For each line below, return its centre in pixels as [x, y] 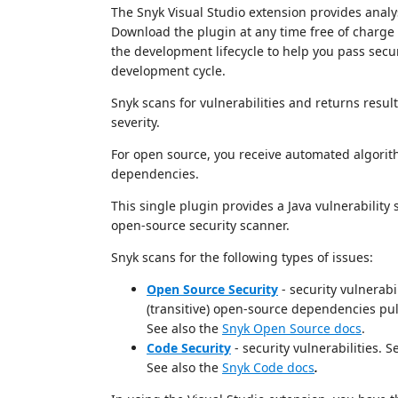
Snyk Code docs [268, 367]
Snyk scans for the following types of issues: [242, 257]
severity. [135, 122]
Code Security [189, 348]
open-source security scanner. [200, 225]
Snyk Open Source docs [292, 328]
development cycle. [168, 71]
